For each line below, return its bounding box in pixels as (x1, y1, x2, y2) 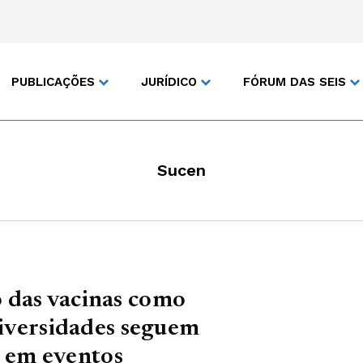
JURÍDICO (141, 74, 197, 89)
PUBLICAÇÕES (11, 74, 95, 89)
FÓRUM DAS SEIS (243, 74, 346, 89)
